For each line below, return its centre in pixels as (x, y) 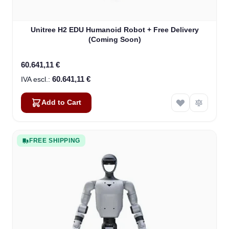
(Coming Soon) (114, 40)
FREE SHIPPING (55, 141)
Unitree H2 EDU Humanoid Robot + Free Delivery (114, 30)
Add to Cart (61, 103)
